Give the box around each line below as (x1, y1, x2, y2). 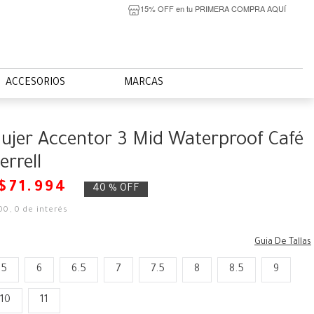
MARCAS (124, 78, 163, 89)
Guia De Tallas (254, 238, 311, 247)
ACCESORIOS (6, 78, 65, 89)
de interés (20, 206, 69, 214)
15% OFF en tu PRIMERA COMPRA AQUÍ (139, 2, 286, 14)
